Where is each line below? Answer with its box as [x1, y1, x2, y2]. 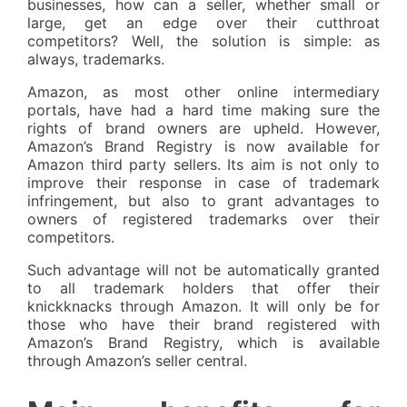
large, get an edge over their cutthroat [27, 14, 380, 33]
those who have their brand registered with [27, 315, 380, 334]
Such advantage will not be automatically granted [27, 261, 380, 280]
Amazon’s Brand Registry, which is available [27, 333, 380, 352]
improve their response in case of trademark [27, 174, 380, 193]
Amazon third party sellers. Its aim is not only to [27, 155, 380, 174]
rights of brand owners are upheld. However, [27, 119, 380, 138]
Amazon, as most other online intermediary [27, 83, 380, 102]
